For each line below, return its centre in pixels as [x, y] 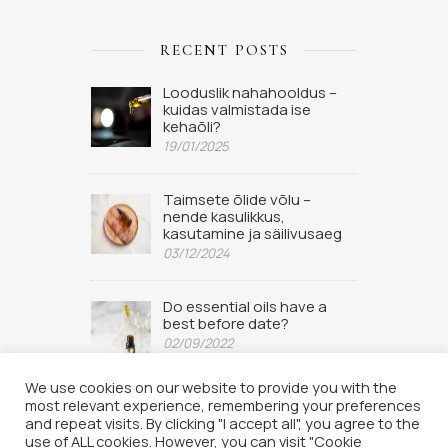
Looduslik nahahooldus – [249, 92]
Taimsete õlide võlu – [236, 200]
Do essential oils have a [244, 307]
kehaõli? [191, 126]
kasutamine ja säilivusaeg [252, 234]
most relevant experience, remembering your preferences [223, 405]
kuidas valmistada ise [236, 109]
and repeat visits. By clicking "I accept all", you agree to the [222, 423]
